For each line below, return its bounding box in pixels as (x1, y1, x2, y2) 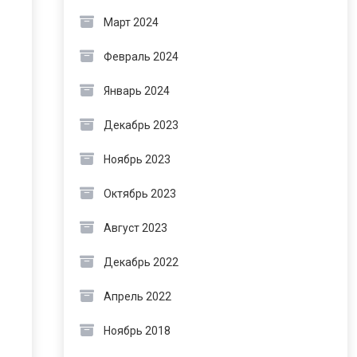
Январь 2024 (103, 84, 170, 97)
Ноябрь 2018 (103, 324, 171, 337)
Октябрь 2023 (103, 187, 176, 200)
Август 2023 (103, 222, 167, 234)
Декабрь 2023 (103, 119, 178, 131)
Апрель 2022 (103, 290, 171, 303)
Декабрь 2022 (103, 256, 178, 269)
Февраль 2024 (103, 50, 178, 63)
